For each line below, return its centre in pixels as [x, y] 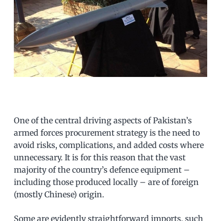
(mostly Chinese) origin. [59, 194]
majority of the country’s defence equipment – [102, 169]
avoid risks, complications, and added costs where [109, 145]
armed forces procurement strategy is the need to [107, 132]
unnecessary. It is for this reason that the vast [100, 157]
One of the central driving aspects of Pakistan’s [103, 120]
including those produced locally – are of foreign [106, 182]
